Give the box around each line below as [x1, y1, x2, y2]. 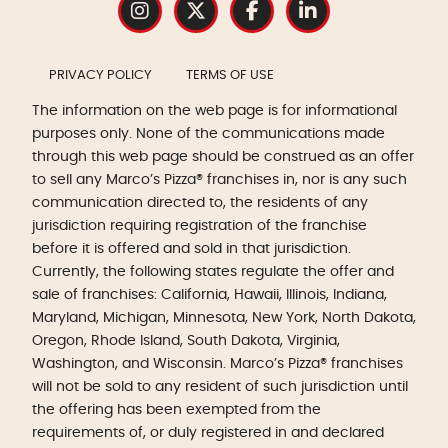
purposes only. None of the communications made [32, 126, 385, 142]
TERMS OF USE [186, 69, 274, 83]
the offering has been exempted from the [32, 402, 321, 418]
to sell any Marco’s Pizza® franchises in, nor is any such [32, 172, 407, 188]
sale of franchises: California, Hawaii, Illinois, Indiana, [32, 287, 387, 303]
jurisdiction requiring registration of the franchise [32, 218, 367, 234]
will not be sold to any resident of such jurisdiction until [32, 379, 408, 395]
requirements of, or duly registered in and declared [32, 425, 384, 441]
